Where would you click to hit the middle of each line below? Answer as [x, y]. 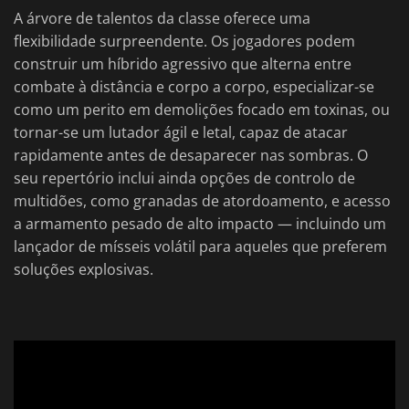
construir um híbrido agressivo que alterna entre [183, 64]
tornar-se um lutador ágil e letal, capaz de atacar [181, 133]
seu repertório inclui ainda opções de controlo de [184, 178]
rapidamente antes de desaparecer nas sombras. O [191, 156]
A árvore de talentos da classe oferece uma [162, 19]
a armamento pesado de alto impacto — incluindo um [200, 224]
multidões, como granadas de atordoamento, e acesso [202, 201]
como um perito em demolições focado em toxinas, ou [202, 110]
